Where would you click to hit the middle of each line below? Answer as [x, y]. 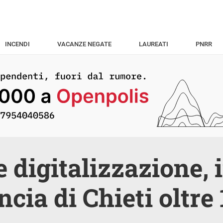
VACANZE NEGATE [84, 44]
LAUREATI [153, 44]
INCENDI [17, 44]
